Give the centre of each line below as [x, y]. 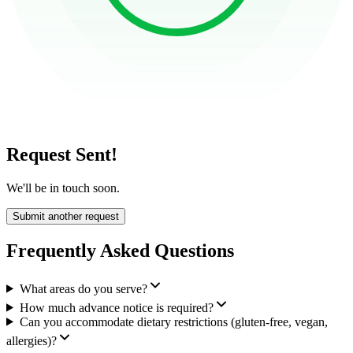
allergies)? [32, 340]
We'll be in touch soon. [63, 188]
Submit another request [66, 216]
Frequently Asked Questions [120, 250]
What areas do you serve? [83, 288]
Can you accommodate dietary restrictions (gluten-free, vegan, [173, 321]
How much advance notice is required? [116, 307]
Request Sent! [62, 154]
